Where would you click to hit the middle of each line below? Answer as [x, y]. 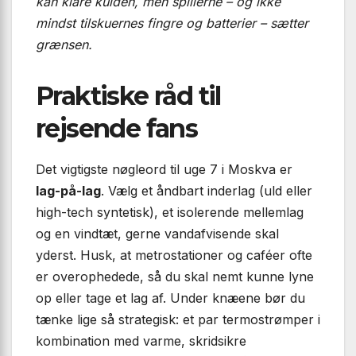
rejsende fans [117, 129]
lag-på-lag [68, 191]
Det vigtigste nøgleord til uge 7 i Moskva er [164, 170]
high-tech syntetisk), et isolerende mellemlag [170, 213]
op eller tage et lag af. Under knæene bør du [170, 298]
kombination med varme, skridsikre [141, 341]
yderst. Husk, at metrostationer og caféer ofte [174, 255]
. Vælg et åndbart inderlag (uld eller [207, 191]
